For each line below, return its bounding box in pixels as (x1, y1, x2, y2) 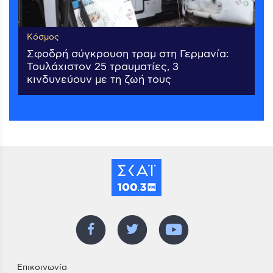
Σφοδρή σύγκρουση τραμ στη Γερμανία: (27, 47, 229, 61)
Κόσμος (27, 31, 59, 43)
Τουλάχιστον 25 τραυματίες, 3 (27, 60, 179, 74)
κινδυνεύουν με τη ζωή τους (27, 73, 171, 87)
